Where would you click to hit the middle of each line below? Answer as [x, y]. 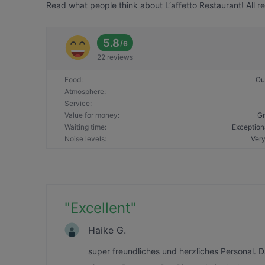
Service [77, 103]
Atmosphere [84, 91]
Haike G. [107, 230]
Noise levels [85, 139]
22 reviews [115, 57]
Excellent [101, 208]
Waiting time [85, 127]
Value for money [91, 115]
